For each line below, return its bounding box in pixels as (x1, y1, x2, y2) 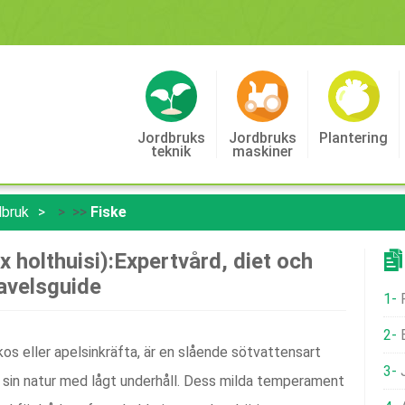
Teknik (151, 143, 191, 160)
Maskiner (231, 143, 293, 160)
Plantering (319, 129, 388, 146)
